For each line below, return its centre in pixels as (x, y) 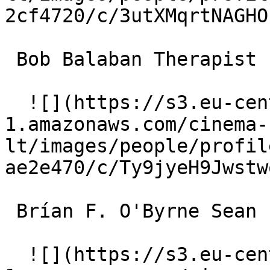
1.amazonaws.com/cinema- (137, 124)
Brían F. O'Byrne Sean (11, 211)
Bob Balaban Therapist (11, 59)
